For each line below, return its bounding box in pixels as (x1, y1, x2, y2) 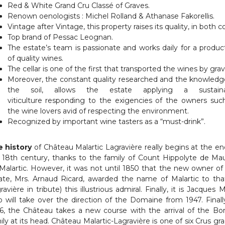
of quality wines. (7, 54, 63, 63)
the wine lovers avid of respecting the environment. (7, 106, 189, 116)
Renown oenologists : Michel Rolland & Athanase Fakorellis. (7, 12, 214, 21)
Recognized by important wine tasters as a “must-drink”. (7, 117, 205, 126)
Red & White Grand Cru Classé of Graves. (7, 1, 150, 10)
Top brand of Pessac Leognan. (7, 33, 113, 42)
